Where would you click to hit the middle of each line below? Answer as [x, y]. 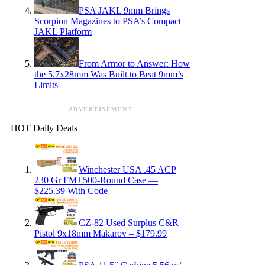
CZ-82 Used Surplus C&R [129, 222]
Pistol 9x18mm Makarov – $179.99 [101, 233]
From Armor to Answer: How [134, 63]
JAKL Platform [63, 31]
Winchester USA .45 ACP [127, 169]
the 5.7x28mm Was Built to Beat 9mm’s [109, 74]
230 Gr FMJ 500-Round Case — [96, 180]
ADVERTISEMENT [101, 109]
